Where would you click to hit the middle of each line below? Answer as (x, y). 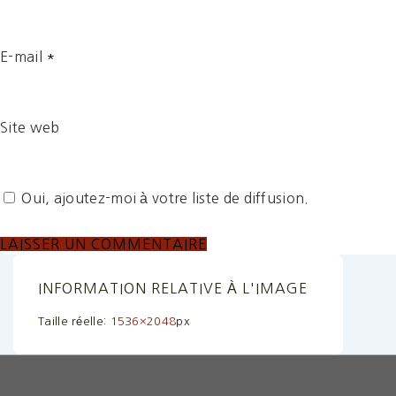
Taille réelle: (74, 322)
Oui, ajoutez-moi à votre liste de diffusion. (164, 198)
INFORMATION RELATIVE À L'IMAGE (173, 288)
